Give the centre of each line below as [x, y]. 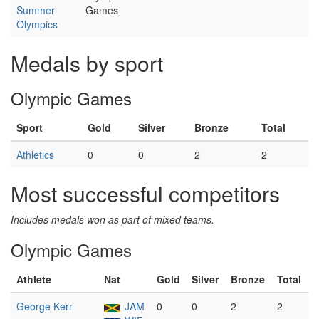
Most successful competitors [145, 193]
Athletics [35, 155]
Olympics [37, 24]
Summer [36, 10]
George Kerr [45, 306]
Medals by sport [87, 63]
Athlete [34, 279]
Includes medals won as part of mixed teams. [113, 219]
